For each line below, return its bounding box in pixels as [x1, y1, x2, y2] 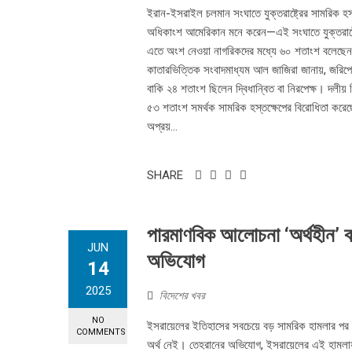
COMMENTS [76, 327, 126, 338]
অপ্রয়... [147, 119, 178, 134]
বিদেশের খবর [159, 289, 205, 302]
